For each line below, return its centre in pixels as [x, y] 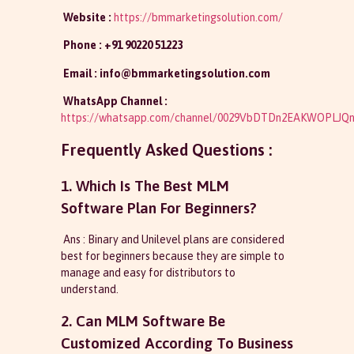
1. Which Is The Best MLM [145, 186]
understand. [89, 290]
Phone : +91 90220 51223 [121, 45]
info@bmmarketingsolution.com [185, 73]
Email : [80, 73]
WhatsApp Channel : [114, 101]
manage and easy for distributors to [148, 273]
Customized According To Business [177, 343]
